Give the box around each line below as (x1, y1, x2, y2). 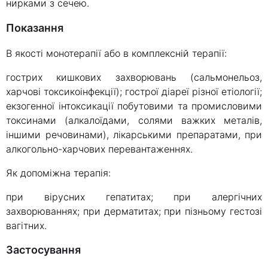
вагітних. (6, 220, 47, 232)
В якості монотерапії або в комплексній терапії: (6, 47, 227, 60)
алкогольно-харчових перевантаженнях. (6, 143, 193, 156)
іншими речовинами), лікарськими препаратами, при (6, 129, 262, 141)
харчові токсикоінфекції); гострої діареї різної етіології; (6, 86, 262, 98)
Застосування (13, 243, 81, 257)
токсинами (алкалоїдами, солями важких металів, (6, 114, 262, 127)
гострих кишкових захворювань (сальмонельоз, (6, 71, 262, 84)
